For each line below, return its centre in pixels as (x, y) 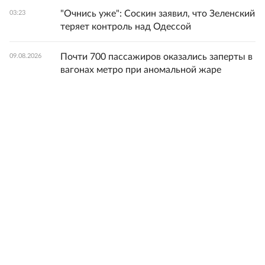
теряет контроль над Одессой (126, 26)
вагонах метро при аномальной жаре (141, 70)
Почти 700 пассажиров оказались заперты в (156, 56)
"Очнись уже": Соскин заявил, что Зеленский (158, 13)
